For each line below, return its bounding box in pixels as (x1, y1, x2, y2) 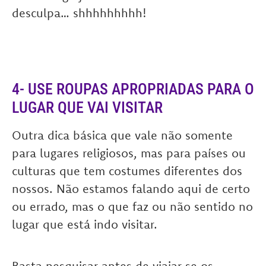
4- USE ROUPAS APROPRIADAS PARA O (12, 80, 254, 98)
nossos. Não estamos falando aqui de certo (12, 181, 250, 196)
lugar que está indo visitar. (12, 217, 157, 232)
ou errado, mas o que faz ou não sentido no (12, 199, 253, 214)
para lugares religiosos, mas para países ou (12, 145, 246, 160)
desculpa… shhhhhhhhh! (12, 5, 147, 20)
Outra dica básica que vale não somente (12, 128, 233, 142)
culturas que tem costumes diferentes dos (12, 163, 242, 178)
